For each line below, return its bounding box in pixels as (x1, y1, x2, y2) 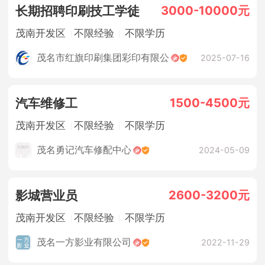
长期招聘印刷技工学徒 (15, 3, 140, 18)
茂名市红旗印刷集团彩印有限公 (37, 52, 170, 64)
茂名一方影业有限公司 (37, 237, 132, 248)
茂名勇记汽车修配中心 (37, 144, 132, 156)
